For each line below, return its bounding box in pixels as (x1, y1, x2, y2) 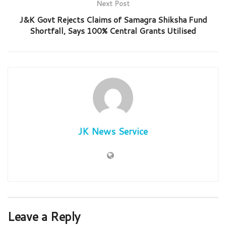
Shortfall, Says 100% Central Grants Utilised (30, 24, 196, 36)
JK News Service (78, 124, 148, 138)
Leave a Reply (8, 207, 80, 225)
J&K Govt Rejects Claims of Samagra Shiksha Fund (19, 13, 207, 25)
